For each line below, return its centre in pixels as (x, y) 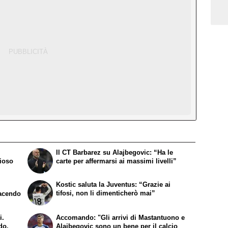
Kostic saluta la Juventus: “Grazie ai (113, 184)
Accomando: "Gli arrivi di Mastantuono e (121, 217)
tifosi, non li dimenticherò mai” (106, 193)
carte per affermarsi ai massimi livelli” (117, 161)
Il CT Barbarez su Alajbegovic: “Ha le (115, 152)
